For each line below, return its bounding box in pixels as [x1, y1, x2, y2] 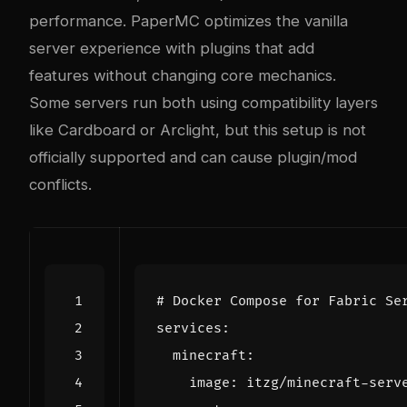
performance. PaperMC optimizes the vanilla [29, 11, 348, 30]
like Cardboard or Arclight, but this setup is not [29, 120, 366, 139]
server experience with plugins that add [29, 38, 314, 57]
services [156, 319, 222, 337]
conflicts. [29, 174, 92, 194]
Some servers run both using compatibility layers [29, 93, 378, 112]
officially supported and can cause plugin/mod [29, 147, 357, 166]
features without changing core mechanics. [29, 65, 336, 84]
